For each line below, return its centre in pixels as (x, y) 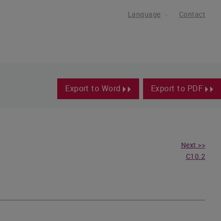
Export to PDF (178, 88)
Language (144, 14)
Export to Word (94, 88)
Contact (192, 14)
